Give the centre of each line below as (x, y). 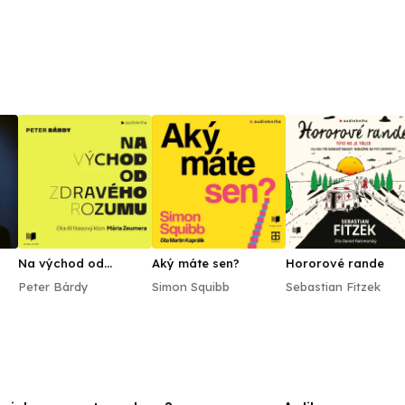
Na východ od (61, 263)
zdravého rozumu (71, 278)
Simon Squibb (191, 287)
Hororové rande (335, 263)
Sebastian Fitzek (333, 287)
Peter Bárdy (53, 287)
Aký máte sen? (196, 263)
